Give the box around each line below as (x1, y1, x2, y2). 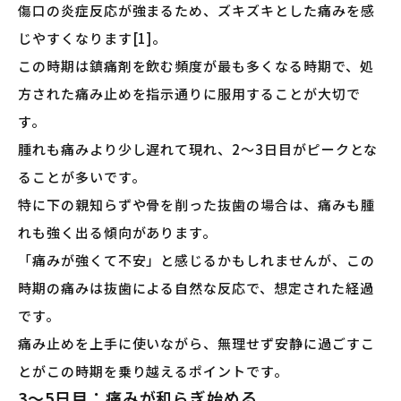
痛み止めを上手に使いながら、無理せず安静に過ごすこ (18, 334, 375, 354)
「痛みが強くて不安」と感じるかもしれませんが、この (18, 251, 375, 270)
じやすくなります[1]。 (18, 29, 167, 48)
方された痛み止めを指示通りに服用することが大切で (18, 84, 361, 104)
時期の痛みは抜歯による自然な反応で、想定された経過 (18, 278, 374, 298)
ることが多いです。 (18, 167, 146, 187)
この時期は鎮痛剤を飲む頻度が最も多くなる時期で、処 (18, 56, 374, 76)
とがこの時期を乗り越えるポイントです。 (18, 362, 288, 381)
